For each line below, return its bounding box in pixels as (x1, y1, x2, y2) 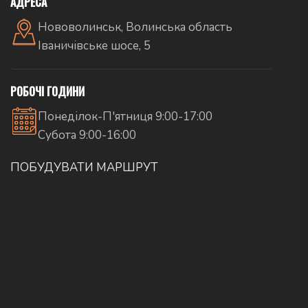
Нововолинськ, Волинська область (38, 19, 232, 35)
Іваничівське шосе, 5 (38, 37, 151, 54)
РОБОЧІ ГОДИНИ (10, 82, 85, 100)
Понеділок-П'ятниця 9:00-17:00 (38, 108, 212, 124)
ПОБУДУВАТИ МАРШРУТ (10, 159, 158, 175)
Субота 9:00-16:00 (38, 126, 136, 143)
